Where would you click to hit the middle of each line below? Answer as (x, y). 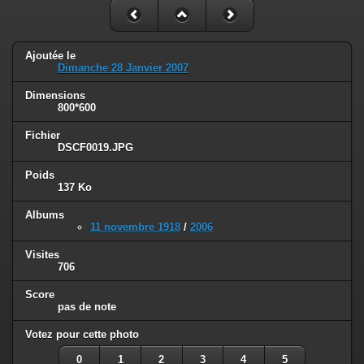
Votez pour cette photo (82, 334)
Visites (42, 254)
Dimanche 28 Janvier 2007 (123, 68)
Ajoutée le (50, 56)
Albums (45, 215)
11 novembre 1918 (135, 227)
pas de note (87, 306)
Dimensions (55, 96)
